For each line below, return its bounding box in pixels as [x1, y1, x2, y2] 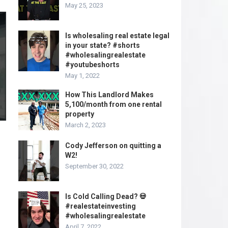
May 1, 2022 [65, 72, 100, 79]
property [65, 110, 94, 118]
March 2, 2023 [65, 121, 106, 129]
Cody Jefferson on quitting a [65, 141, 161, 150]
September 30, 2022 [65, 162, 124, 170]
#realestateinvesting [65, 202, 136, 210]
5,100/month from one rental [65, 100, 162, 108]
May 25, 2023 [65, 2, 103, 9]
